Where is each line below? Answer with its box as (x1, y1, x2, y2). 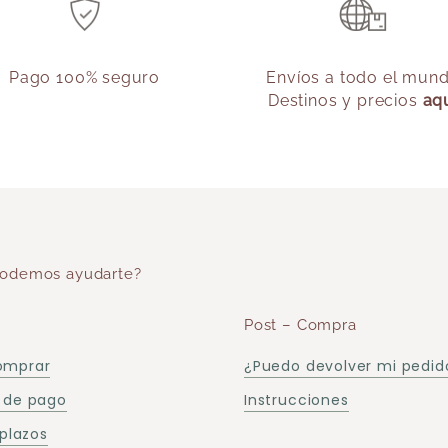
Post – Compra (243, 316, 357, 334)
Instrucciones (243, 390, 349, 411)
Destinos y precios (267, 91, 423, 111)
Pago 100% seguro (9, 68, 161, 88)
